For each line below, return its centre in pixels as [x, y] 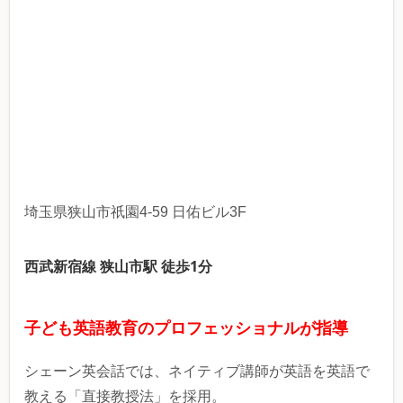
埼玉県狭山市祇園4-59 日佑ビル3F [135, 212]
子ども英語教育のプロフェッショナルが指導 [186, 329]
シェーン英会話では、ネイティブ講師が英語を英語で [197, 372]
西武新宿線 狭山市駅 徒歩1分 [118, 267]
